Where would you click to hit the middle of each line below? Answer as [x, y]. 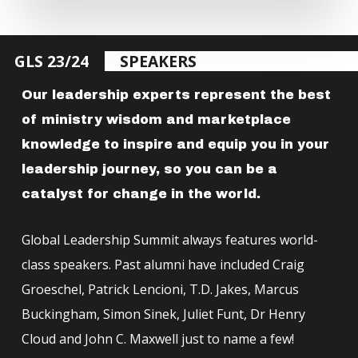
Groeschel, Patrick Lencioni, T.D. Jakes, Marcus [160, 289]
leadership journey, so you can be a [149, 169]
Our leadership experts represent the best [176, 94]
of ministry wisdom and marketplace [156, 119]
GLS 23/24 [52, 62]
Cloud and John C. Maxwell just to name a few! [157, 338]
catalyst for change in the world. [141, 193]
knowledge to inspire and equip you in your [175, 144]
